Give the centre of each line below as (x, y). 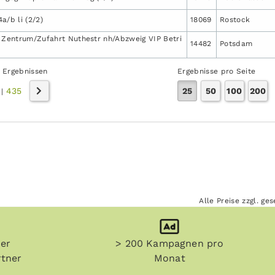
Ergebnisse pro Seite (217, 71)
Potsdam (236, 43)
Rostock (235, 19)
